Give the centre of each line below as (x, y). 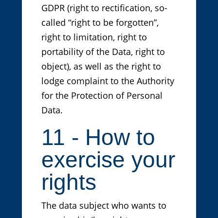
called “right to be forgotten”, (100, 23)
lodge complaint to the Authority (108, 81)
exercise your (108, 160)
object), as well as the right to (101, 66)
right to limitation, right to (94, 37)
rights (69, 182)
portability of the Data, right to (103, 52)
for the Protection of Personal (102, 96)
